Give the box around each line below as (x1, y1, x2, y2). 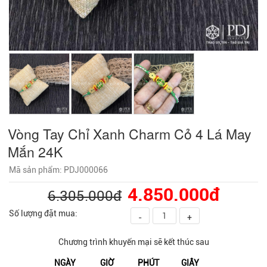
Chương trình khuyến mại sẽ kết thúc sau (58, 237, 209, 247)
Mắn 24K (8, 141, 63, 162)
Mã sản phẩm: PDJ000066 (9, 164, 108, 175)
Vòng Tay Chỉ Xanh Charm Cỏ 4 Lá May (8, 123, 252, 144)
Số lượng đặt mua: (9, 208, 77, 218)
